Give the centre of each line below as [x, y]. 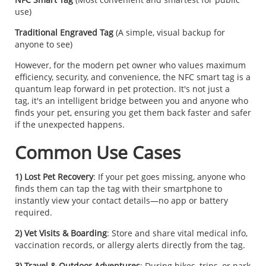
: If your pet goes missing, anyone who [169, 177]
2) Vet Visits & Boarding [61, 233]
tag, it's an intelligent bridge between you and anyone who [132, 101]
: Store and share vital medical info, [177, 233]
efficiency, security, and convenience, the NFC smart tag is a [133, 77]
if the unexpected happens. [70, 125]
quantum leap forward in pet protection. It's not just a [122, 89]
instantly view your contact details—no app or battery [121, 201]
